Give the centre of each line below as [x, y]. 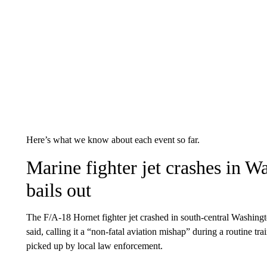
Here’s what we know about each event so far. [113, 140]
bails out [58, 190]
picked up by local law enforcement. [94, 246]
